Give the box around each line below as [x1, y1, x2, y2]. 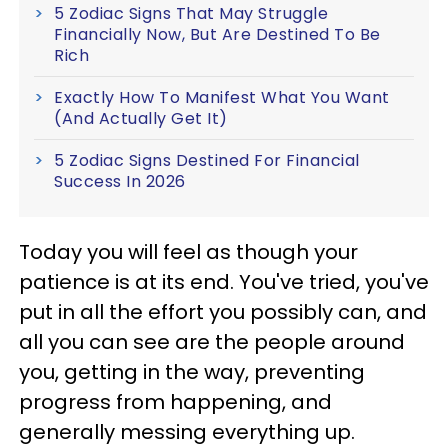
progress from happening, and [19, 388, 332, 416]
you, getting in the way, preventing [19, 358, 365, 386]
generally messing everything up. [19, 418, 355, 446]
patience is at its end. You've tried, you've [19, 268, 429, 296]
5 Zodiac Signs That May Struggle [54, 2, 328, 25]
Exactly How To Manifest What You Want [54, 86, 390, 109]
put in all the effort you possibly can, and [19, 298, 427, 326]
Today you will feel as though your [19, 238, 358, 266]
